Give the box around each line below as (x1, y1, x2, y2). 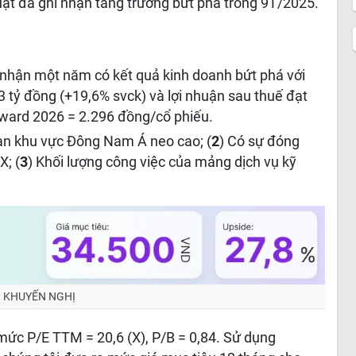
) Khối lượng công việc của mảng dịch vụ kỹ (28, 154, 297, 170)
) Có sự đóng (219, 133, 300, 149)
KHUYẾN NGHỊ (2, 290, 75, 303)
